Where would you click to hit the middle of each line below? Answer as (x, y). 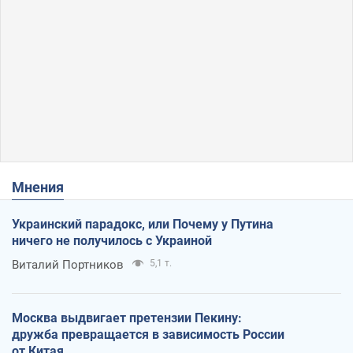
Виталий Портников (68, 264)
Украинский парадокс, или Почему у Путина (143, 224)
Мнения (44, 187)
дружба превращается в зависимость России (148, 334)
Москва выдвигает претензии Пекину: (127, 318)
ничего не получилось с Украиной (112, 240)
